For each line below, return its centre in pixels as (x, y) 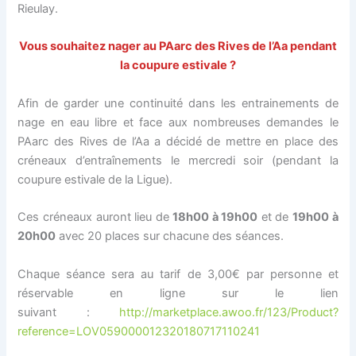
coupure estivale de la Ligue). (95, 179)
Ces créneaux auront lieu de (95, 217)
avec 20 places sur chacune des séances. (170, 236)
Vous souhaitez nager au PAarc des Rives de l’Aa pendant (178, 46)
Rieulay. (38, 9)
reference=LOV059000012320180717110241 (139, 331)
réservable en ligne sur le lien (178, 293)
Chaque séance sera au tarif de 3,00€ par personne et (178, 274)
